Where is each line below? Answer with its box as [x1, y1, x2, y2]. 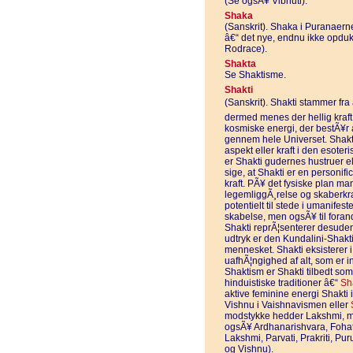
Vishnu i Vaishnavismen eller [225, 299, 351, 310]
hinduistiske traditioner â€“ [225, 277, 340, 288]
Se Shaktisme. [225, 69, 286, 80]
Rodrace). [225, 43, 267, 54]
